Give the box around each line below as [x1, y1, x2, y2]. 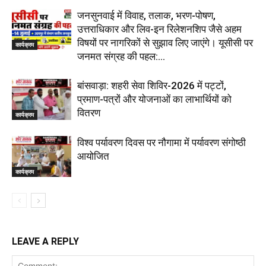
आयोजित [77, 150, 109, 163]
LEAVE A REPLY [12, 236, 79, 248]
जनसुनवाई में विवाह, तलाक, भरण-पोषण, [77, 9, 216, 22]
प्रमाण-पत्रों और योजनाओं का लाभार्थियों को [77, 93, 232, 106]
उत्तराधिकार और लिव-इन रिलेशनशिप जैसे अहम [77, 23, 242, 36]
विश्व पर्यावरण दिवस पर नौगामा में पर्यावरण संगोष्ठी [77, 137, 246, 149]
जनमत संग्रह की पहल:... [77, 50, 165, 63]
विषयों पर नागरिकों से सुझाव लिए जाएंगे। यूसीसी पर [77, 37, 253, 49]
